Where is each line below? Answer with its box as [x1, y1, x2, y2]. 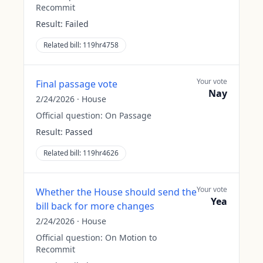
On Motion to [105, 232, 157, 243]
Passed [65, 126, 93, 137]
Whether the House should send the [36, 186, 197, 198]
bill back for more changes [36, 200, 154, 213]
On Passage [105, 110, 151, 121]
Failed [65, 18, 89, 29]
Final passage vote [36, 77, 117, 90]
